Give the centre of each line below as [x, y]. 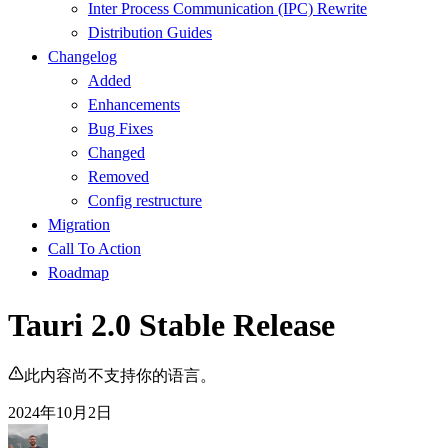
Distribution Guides [150, 33]
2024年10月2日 [60, 413]
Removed [118, 177]
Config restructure [145, 201]
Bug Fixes [120, 129]
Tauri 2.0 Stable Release [171, 324]
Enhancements [134, 105]
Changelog [82, 57]
